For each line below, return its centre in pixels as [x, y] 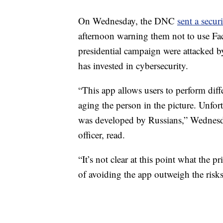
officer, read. [102, 135]
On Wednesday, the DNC [128, 21]
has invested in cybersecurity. [133, 65]
